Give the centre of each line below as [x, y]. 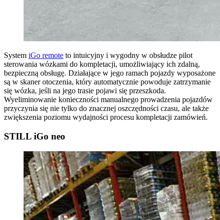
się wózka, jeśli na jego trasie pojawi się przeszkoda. [85, 91]
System [16, 55]
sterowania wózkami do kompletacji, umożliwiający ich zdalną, [102, 64]
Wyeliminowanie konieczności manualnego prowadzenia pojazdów [108, 100]
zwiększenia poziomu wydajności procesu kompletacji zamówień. [106, 117]
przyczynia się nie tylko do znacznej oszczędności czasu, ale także [106, 109]
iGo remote [46, 55]
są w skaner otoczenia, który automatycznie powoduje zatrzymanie [107, 82]
